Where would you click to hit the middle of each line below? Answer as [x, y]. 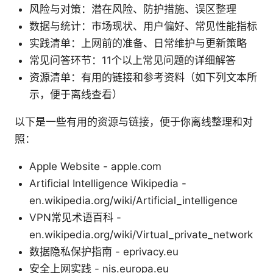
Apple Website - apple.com [95, 167]
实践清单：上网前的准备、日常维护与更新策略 [138, 44]
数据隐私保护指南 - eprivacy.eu [104, 252]
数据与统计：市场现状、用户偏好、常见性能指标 [143, 27]
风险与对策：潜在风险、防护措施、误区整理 [133, 9]
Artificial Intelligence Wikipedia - [108, 184]
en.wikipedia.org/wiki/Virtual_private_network [141, 235]
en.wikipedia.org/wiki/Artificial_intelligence [133, 201]
